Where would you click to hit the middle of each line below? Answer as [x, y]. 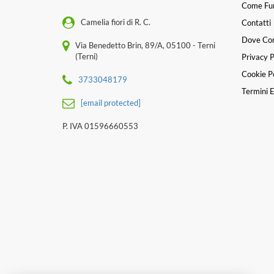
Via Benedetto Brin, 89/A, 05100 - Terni [145, 45]
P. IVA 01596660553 [100, 126]
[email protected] [111, 102]
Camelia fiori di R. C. [116, 22]
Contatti [256, 23]
